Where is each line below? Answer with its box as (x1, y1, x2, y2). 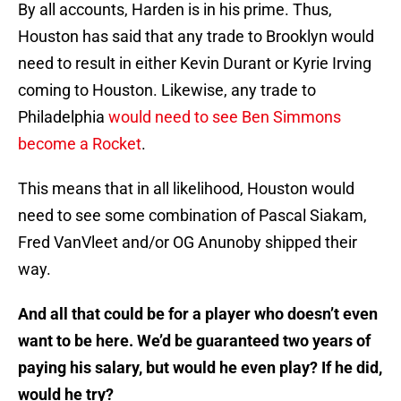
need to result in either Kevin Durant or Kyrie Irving (18, 54, 371, 73)
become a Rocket (18, 134, 141, 154)
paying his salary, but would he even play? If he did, (18, 358, 382, 378)
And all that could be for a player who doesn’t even (18, 304, 378, 324)
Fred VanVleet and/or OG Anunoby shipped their (18, 233, 357, 252)
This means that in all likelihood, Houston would (18, 179, 354, 199)
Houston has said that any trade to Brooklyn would (18, 27, 374, 47)
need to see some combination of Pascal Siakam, (18, 206, 367, 226)
